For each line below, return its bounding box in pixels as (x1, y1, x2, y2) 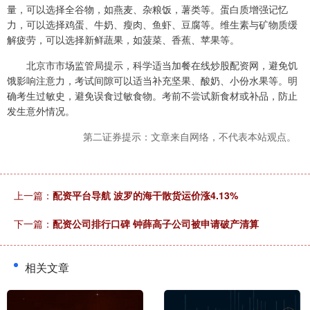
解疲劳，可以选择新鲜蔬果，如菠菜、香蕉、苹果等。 (7, 33, 239, 47)
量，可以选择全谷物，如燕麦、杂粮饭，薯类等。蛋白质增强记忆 (7, 2, 288, 17)
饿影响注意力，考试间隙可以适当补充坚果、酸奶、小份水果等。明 (7, 73, 298, 88)
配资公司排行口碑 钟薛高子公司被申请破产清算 (53, 217, 259, 231)
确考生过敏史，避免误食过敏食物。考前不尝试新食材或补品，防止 (7, 89, 298, 103)
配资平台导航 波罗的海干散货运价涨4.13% (53, 188, 238, 203)
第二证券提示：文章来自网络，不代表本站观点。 (83, 129, 296, 144)
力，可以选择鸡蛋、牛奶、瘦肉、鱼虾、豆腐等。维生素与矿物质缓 (7, 17, 298, 32)
